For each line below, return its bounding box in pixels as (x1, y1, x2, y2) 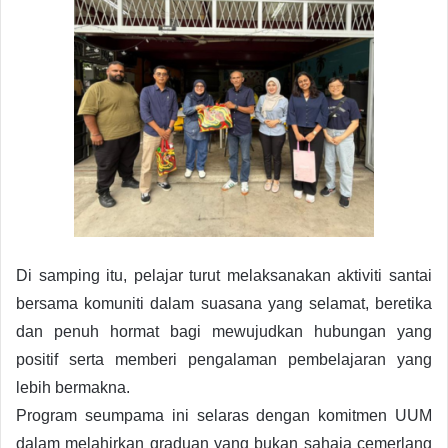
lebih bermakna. (16, 379, 130, 397)
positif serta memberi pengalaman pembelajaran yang (16, 351, 432, 369)
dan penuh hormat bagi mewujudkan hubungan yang (16, 323, 432, 341)
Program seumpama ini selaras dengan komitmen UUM (16, 407, 432, 425)
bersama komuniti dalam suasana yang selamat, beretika (16, 295, 432, 313)
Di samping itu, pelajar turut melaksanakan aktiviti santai (16, 267, 432, 285)
